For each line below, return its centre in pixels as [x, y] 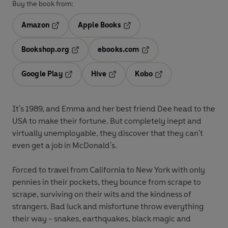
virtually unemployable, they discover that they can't [108, 133]
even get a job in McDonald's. [65, 146]
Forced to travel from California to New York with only [109, 170]
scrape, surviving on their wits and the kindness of [102, 194]
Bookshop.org [45, 50]
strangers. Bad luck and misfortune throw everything [108, 207]
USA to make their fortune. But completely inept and [107, 121]
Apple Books [99, 25]
